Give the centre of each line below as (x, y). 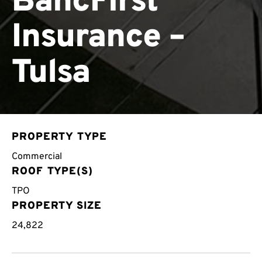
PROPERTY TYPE (59, 137)
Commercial (37, 156)
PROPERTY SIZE (57, 206)
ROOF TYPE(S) (52, 171)
